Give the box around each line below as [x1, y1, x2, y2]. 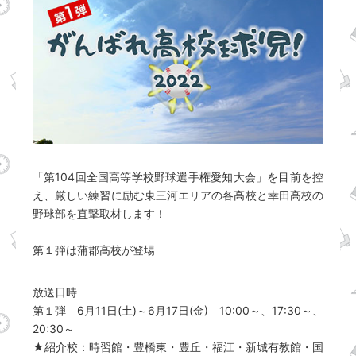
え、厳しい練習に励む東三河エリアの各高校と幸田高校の [33, 188, 323, 203]
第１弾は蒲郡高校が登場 [33, 243, 155, 257]
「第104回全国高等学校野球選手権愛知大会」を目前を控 [33, 170, 323, 184]
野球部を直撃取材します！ [33, 207, 166, 221]
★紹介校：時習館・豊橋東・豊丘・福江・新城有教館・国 [33, 340, 323, 354]
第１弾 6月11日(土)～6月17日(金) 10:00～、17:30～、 [33, 304, 323, 318]
